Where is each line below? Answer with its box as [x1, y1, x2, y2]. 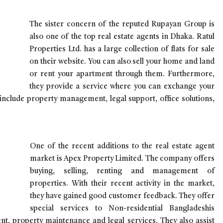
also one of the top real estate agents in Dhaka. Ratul [29, 33, 215, 41]
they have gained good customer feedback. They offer [30, 192, 215, 200]
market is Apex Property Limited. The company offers [30, 155, 215, 163]
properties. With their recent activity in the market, [30, 180, 215, 188]
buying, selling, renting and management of [30, 167, 215, 175]
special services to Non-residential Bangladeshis [30, 205, 215, 213]
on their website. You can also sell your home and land [29, 58, 215, 66]
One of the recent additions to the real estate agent [30, 142, 215, 150]
